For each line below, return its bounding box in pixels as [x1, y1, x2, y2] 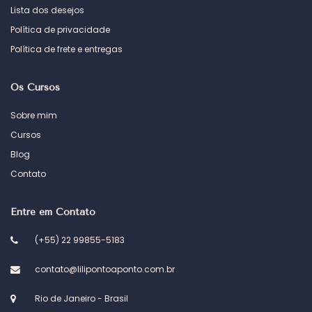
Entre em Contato [10, 206, 95, 219]
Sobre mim [10, 109, 57, 122]
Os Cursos [10, 81, 60, 94]
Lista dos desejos [10, 4, 84, 17]
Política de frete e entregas [10, 43, 123, 56]
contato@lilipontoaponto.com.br [35, 263, 175, 276]
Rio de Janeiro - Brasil [35, 292, 128, 305]
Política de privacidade [10, 24, 110, 36]
